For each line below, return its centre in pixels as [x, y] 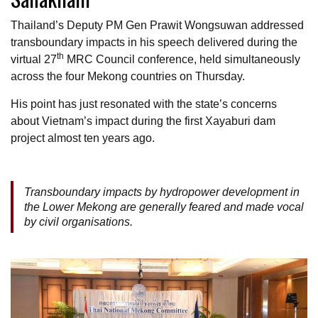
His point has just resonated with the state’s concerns [144, 104]
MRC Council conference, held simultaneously [182, 59]
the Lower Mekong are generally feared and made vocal [164, 207]
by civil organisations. [78, 221]
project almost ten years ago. [83, 138]
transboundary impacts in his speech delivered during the [154, 42]
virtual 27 [34, 59]
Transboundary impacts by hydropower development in [162, 192]
